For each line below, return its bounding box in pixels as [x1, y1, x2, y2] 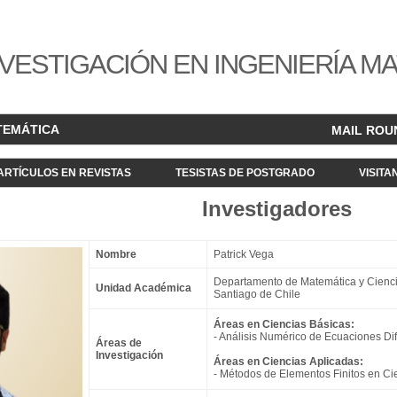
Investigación [96, 349, 163, 362]
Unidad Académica [96, 282, 191, 294]
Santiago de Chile [214, 288, 300, 300]
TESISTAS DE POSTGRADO [175, 167, 315, 179]
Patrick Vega [214, 248, 274, 261]
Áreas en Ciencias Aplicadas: [214, 355, 363, 368]
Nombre [96, 248, 136, 261]
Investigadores [201, 197, 352, 221]
